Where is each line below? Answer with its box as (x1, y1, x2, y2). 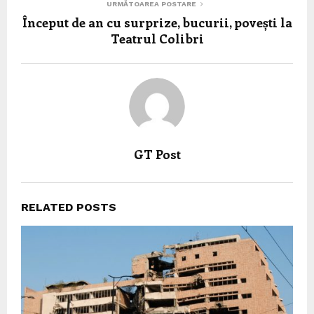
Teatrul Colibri (110, 30, 204, 48)
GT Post (133, 146, 181, 163)
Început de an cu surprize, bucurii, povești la (22, 14, 292, 32)
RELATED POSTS (21, 200, 116, 214)
